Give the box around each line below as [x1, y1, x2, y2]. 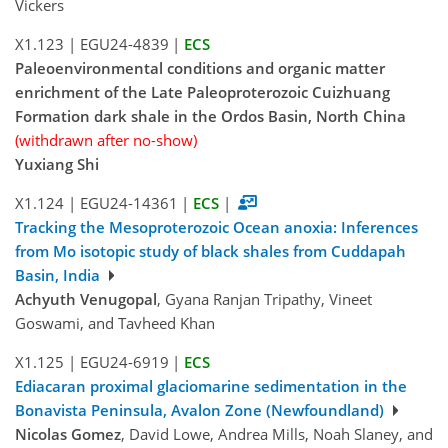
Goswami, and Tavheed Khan [15, 313, 215, 334]
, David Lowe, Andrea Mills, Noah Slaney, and [121, 424, 433, 445]
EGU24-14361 [79, 193, 178, 214]
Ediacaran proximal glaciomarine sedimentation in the [15, 376, 407, 397]
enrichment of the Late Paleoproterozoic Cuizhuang [15, 82, 390, 103]
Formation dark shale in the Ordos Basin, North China [15, 106, 406, 127]
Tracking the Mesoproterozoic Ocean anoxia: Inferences [15, 217, 418, 238]
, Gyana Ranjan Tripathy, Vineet [157, 289, 372, 310]
